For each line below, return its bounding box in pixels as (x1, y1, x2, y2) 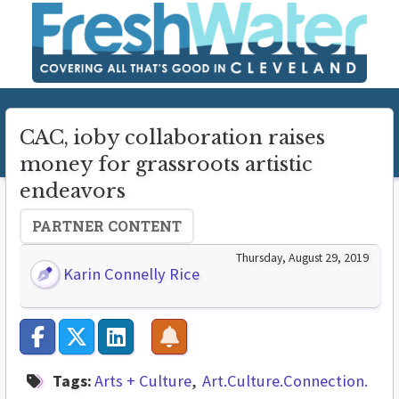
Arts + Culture (94, 370, 191, 391)
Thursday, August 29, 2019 (236, 249, 369, 265)
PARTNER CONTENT (32, 216, 182, 235)
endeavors (20, 179, 126, 203)
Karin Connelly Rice (60, 264, 200, 284)
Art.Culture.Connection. (202, 370, 368, 391)
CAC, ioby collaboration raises (20, 126, 325, 150)
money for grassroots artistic (20, 152, 313, 176)
